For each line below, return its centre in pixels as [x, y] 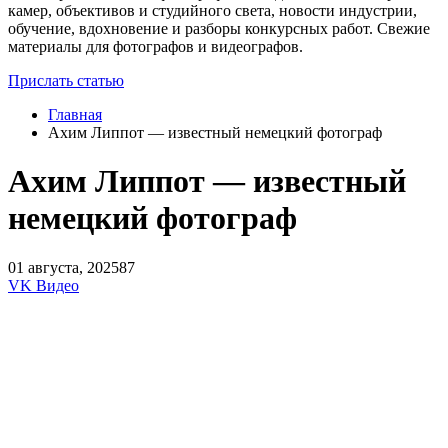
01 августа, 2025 [63, 267]
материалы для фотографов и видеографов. [155, 46]
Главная [75, 114]
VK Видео [43, 285]
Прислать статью [66, 80]
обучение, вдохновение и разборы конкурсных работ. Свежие [219, 28]
